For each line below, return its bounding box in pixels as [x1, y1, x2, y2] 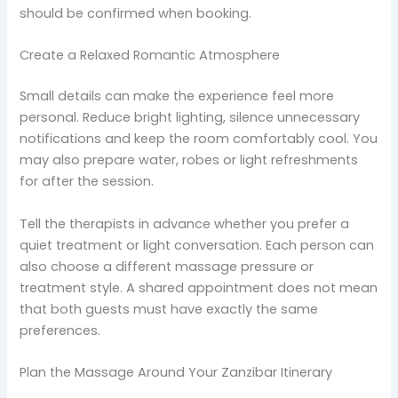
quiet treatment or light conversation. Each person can [20, 235, 375, 254]
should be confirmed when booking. [20, 4, 252, 22]
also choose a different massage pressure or [20, 257, 314, 275]
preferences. [20, 321, 101, 339]
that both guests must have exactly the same [20, 299, 319, 318]
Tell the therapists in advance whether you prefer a [20, 214, 350, 233]
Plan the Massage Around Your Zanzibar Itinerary [20, 362, 333, 381]
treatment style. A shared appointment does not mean [20, 278, 378, 297]
